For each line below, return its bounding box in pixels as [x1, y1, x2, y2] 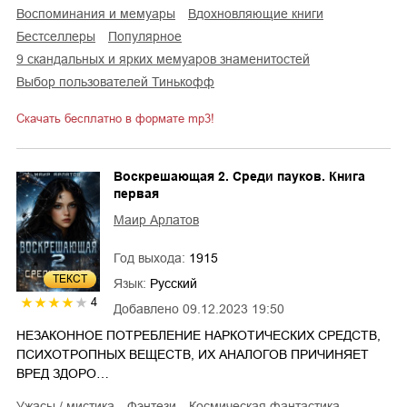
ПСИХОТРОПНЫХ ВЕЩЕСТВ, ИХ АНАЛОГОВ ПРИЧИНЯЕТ [16, 347, 369, 362]
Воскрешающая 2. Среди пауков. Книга [114, 169, 365, 184]
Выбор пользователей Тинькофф [25, 74, 214, 90]
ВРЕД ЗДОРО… [16, 366, 109, 382]
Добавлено [114, 302, 179, 317]
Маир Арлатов [114, 213, 199, 228]
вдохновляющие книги [196, 6, 323, 22]
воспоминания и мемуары [25, 6, 175, 22]
